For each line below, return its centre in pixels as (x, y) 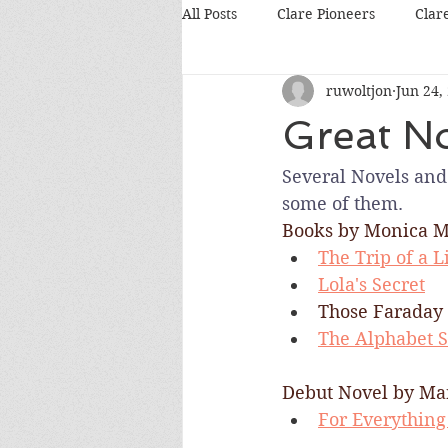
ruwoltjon (359, 90)
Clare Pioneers (326, 13)
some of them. (342, 203)
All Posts (209, 13)
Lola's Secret (371, 284)
